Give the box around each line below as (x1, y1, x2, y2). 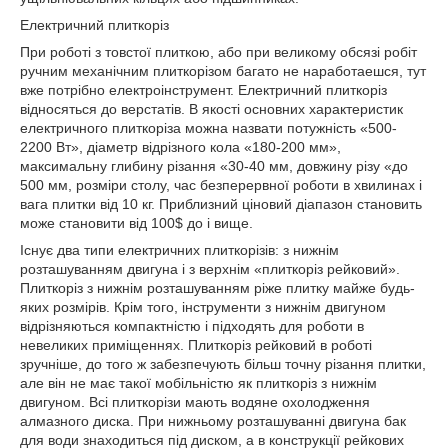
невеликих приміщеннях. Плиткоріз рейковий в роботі (20, 337, 372, 353)
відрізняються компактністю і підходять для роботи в (20, 318, 364, 334)
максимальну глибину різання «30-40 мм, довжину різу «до (20, 158, 408, 174)
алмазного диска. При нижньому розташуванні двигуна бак (20, 413, 406, 429)
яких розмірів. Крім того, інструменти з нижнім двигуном (20, 299, 386, 315)
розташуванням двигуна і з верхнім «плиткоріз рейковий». (20, 261, 400, 277)
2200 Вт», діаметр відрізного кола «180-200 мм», (20, 139, 341, 155)
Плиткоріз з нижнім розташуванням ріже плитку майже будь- (20, 280, 415, 296)
